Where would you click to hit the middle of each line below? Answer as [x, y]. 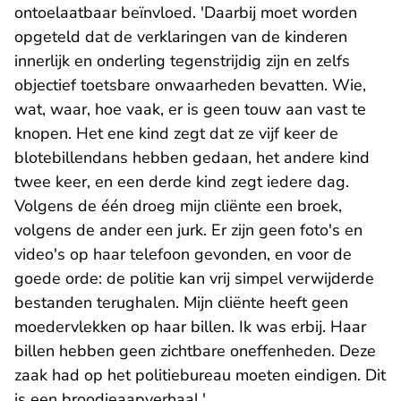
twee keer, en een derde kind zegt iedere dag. [182, 182]
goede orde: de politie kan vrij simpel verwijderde [194, 279]
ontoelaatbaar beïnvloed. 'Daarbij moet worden [186, 13]
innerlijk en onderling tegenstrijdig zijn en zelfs [182, 61]
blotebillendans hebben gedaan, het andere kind [192, 158]
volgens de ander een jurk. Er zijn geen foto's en [188, 230]
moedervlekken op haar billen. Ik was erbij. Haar [190, 327]
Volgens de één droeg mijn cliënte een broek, [178, 206]
